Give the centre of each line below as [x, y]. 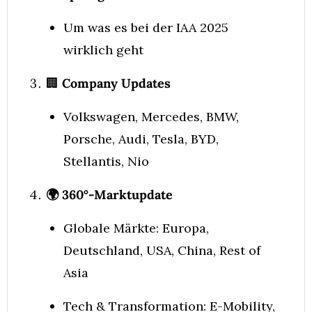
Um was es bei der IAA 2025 [146, 28]
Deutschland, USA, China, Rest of [162, 250]
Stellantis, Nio [106, 161]
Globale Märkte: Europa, [136, 228]
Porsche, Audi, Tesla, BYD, [141, 139]
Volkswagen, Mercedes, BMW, [151, 117]
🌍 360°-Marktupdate [109, 195]
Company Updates [115, 83]
